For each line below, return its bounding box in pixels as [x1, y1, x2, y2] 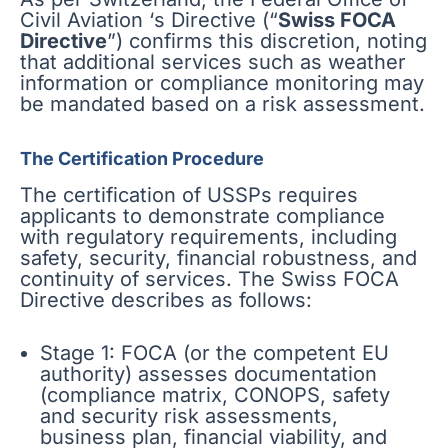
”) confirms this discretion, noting [107, 28, 427, 53]
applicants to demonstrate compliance [20, 204, 385, 229]
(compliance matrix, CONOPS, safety [40, 383, 390, 408]
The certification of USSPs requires [20, 183, 358, 208]
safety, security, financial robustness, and [20, 246, 417, 271]
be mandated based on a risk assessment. [20, 91, 425, 116]
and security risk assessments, [40, 404, 338, 429]
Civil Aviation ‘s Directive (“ [20, 7, 278, 32]
